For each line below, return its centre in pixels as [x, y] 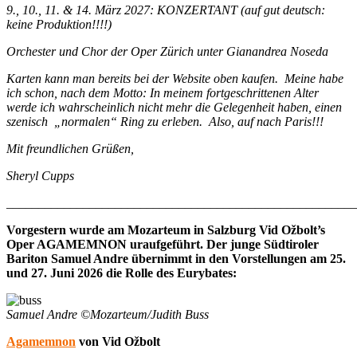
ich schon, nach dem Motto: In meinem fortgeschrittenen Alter [163, 92]
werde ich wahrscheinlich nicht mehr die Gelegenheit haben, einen [174, 107]
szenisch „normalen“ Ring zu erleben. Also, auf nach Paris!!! [165, 121]
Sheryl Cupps [40, 175]
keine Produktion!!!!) [59, 24]
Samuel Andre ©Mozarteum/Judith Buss [108, 314]
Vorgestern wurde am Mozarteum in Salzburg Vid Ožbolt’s [166, 229]
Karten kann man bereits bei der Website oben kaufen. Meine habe [175, 78]
